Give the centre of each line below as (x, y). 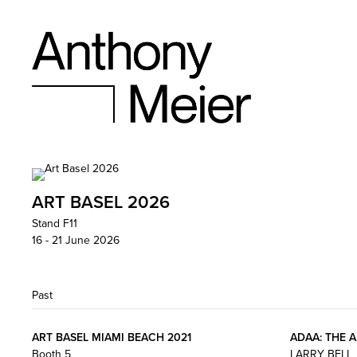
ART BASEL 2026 (101, 202)
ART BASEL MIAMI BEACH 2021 (112, 337)
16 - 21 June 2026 (76, 240)
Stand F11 (55, 223)
